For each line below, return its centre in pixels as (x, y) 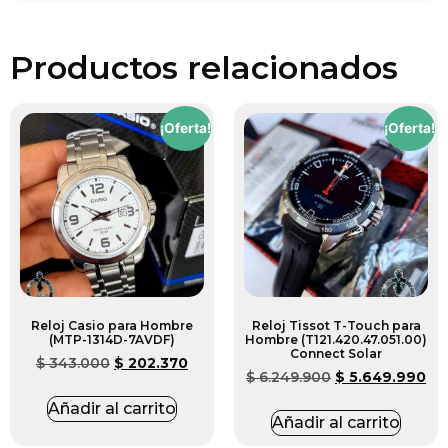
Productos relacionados (204, 68)
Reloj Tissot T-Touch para (336, 326)
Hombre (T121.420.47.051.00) (336, 340)
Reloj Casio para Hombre (112, 326)
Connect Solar (336, 354)
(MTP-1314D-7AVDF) (112, 340)
